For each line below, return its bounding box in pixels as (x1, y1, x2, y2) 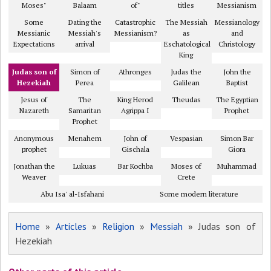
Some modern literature (159, 189, 238, 198)
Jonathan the (13, 162, 55, 171)
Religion (102, 220, 134, 232)
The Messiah (165, 18, 207, 27)
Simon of (70, 67, 100, 76)
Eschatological (163, 39, 211, 48)
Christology (218, 39, 256, 48)
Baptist (226, 78, 248, 87)
